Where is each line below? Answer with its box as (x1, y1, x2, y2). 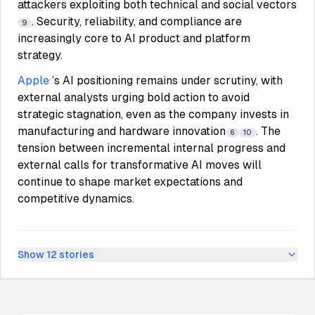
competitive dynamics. (18, 192, 134, 205)
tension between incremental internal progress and (18, 141, 285, 155)
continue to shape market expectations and (18, 175, 243, 188)
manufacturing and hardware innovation (18, 124, 226, 138)
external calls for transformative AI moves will (18, 158, 262, 172)
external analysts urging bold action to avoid (18, 91, 250, 104)
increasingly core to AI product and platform (18, 32, 250, 45)
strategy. (18, 49, 63, 62)
